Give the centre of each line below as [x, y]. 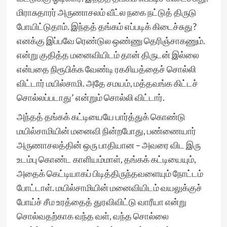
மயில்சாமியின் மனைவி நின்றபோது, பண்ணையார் [106, 131]
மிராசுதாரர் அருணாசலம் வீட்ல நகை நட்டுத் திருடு [106, 12]
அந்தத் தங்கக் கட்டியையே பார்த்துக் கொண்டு [101, 117]
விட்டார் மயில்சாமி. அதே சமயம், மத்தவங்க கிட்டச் [107, 83]
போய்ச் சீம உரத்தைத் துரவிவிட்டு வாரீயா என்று [101, 202]
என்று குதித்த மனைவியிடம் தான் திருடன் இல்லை [108, 55]
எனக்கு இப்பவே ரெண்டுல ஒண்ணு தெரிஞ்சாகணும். [111, 41]
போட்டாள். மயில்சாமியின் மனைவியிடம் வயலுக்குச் [109, 187]
